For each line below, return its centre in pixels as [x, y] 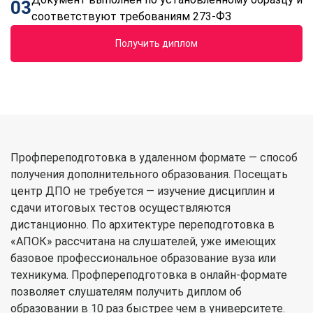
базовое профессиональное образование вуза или [143, 258]
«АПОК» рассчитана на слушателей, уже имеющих [143, 241]
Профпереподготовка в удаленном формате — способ [154, 157]
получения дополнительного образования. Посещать [149, 174]
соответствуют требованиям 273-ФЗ [131, 16]
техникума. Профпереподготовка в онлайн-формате [149, 275]
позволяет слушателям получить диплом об [126, 291]
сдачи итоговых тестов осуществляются [121, 208]
